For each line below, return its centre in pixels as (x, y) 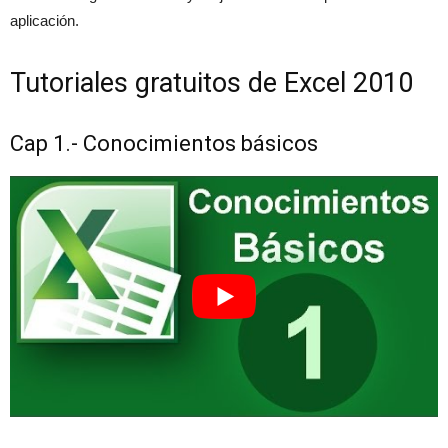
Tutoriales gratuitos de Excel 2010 (211, 83)
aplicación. (44, 21)
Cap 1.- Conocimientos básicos (164, 144)
